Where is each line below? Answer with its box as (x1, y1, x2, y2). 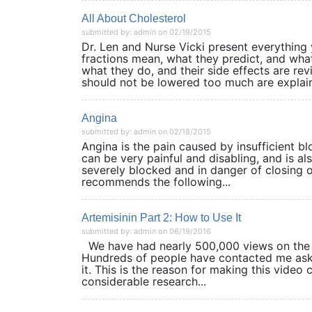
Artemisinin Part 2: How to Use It (81, 212, 241, 224)
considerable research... (81, 274, 206, 288)
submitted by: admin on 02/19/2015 (81, 27, 211, 37)
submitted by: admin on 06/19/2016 (81, 226, 211, 236)
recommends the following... (81, 175, 231, 189)
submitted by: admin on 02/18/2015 (81, 127, 211, 136)
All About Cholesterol (81, 13, 186, 24)
